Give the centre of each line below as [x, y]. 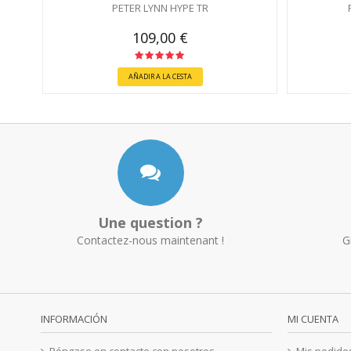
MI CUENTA [313, 319]
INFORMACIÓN [74, 319]
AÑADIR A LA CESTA [160, 77]
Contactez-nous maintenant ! [150, 241]
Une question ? [150, 223]
